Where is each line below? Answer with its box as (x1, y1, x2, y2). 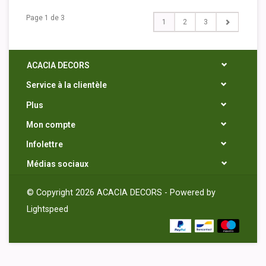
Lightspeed (27, 204, 68, 215)
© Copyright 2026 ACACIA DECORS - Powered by (27, 188, 216, 198)
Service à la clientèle (26, 80, 107, 90)
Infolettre (26, 140, 63, 150)
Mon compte (26, 119, 75, 129)
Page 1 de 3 (26, 14, 65, 22)
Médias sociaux (27, 159, 88, 169)
